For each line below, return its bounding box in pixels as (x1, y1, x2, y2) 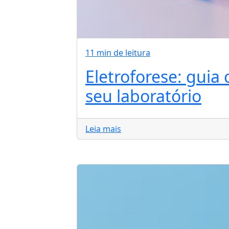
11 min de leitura (85, 47, 150, 59)
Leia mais (85, 123, 121, 135)
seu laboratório (85, 85, 201, 107)
